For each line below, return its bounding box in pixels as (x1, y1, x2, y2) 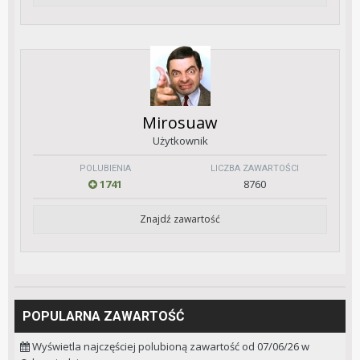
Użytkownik (152, 133, 208, 149)
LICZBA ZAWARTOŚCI (211, 163, 300, 174)
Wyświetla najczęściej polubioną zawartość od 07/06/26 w (30, 339, 309, 354)
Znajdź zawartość (140, 212, 220, 227)
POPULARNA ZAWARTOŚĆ (22, 309, 184, 325)
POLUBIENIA (79, 163, 131, 174)
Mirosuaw (142, 112, 218, 134)
